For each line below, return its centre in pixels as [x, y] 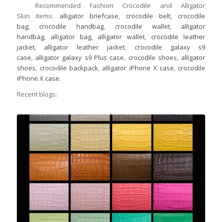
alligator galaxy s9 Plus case [80, 57]
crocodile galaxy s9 [170, 47]
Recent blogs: [37, 94]
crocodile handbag [72, 26]
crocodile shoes [153, 57]
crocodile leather [178, 36]
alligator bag [71, 36]
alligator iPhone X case [138, 68]
